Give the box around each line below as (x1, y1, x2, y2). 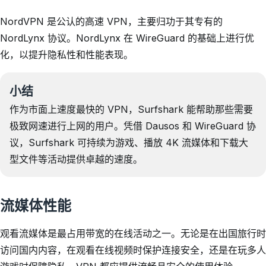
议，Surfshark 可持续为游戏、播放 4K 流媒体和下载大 (9, 137, 248, 148)
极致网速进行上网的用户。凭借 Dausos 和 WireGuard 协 (9, 120, 256, 132)
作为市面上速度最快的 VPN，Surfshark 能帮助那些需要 (9, 103, 253, 115)
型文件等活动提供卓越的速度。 (9, 153, 142, 165)
